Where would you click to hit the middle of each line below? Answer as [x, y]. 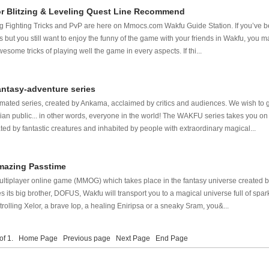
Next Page [133, 238]
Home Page [38, 238]
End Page [172, 238]
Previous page [87, 238]
